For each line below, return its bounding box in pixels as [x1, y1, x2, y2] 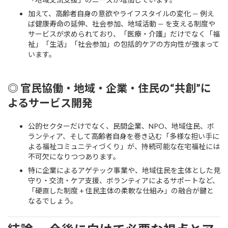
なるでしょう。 [28, 196, 77, 205]
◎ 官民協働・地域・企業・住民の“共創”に [8, 81, 211, 94]
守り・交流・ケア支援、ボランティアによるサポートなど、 [28, 176, 219, 185]
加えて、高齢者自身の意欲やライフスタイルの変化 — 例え [28, 9, 214, 18]
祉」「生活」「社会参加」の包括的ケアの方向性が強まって [28, 39, 219, 48]
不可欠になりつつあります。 [28, 152, 120, 161]
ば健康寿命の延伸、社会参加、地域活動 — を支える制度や [28, 19, 215, 28]
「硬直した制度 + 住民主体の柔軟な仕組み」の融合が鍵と [28, 186, 214, 195]
